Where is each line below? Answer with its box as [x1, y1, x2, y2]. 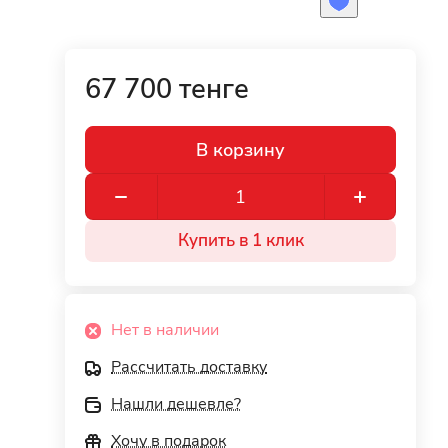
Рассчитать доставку [111, 356, 268, 378]
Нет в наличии [111, 319, 220, 341]
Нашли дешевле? [111, 393, 242, 415]
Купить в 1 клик [177, 229, 304, 252]
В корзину [196, 137, 286, 162]
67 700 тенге [85, 71, 250, 108]
